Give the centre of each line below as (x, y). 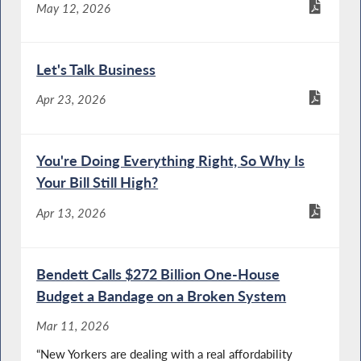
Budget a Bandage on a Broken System (162, 296)
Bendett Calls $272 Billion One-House (158, 274)
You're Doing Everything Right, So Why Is (171, 161)
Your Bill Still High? (98, 183)
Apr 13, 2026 (71, 212)
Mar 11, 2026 (73, 326)
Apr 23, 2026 (71, 100)
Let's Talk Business (96, 69)
